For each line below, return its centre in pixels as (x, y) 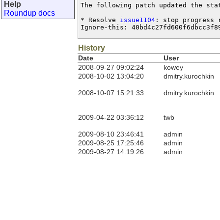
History (92, 48)
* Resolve (100, 20)
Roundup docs (29, 13)
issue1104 (137, 20)
